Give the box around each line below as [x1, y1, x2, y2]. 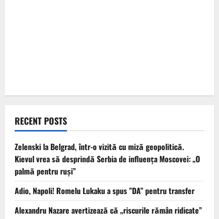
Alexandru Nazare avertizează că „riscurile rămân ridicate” [15, 204, 202, 217]
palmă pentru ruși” [15, 165, 76, 177]
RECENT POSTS [15, 114, 67, 128]
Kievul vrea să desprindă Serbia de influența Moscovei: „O [15, 153, 200, 165]
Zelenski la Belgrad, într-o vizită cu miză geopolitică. [15, 141, 184, 153]
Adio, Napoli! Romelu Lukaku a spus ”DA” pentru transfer [15, 185, 195, 197]
